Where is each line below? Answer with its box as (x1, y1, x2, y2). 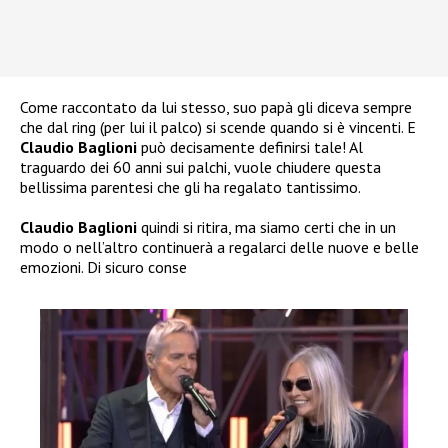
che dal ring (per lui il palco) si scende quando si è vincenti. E (20, 117, 416, 138)
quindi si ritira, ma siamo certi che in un (137, 217, 396, 238)
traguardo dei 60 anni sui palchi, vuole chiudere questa (20, 157, 381, 178)
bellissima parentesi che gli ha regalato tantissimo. (20, 177, 361, 198)
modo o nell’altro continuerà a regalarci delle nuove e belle (20, 237, 419, 258)
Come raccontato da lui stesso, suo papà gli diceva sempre (20, 97, 412, 118)
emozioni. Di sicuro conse (20, 257, 187, 278)
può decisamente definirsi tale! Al (137, 137, 363, 158)
